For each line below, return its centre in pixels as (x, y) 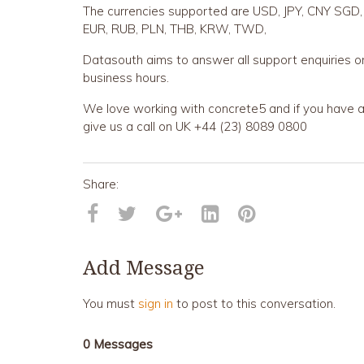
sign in (156, 303)
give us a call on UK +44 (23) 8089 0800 (195, 126)
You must (110, 303)
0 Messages (118, 344)
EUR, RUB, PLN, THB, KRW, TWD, (175, 29)
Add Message (144, 268)
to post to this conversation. (254, 303)
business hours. (126, 78)
